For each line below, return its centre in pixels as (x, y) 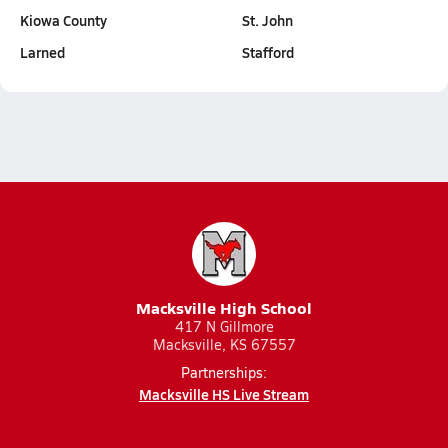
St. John (267, 20)
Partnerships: (224, 372)
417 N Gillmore (224, 326)
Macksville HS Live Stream (224, 394)
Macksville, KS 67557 (224, 344)
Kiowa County (63, 20)
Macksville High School (224, 307)
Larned (42, 52)
